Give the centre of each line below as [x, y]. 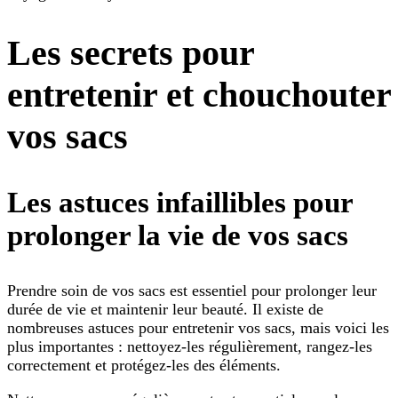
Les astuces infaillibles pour [180, 202]
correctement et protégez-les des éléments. [144, 365]
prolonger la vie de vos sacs [178, 235]
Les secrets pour [131, 52]
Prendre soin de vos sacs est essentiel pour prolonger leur [192, 290]
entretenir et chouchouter [199, 94]
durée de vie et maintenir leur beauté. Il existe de [165, 309]
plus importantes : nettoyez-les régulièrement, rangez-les [190, 346]
